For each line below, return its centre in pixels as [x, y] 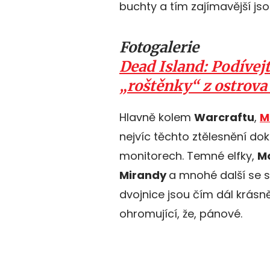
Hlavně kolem [157, 117]
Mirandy [144, 175]
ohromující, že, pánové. [181, 214]
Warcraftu [224, 117]
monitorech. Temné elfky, [188, 156]
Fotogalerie [159, 47]
